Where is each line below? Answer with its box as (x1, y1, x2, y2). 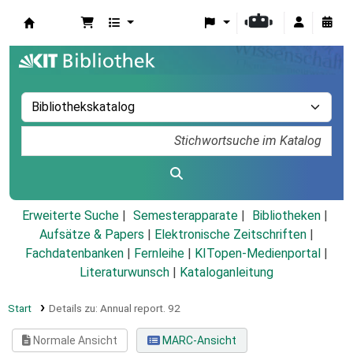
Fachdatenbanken (25, 246, 124, 262)
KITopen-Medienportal (195, 246, 321, 262)
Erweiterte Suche (21, 208, 119, 224)
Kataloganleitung (180, 265, 273, 281)
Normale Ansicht (31, 334, 118, 347)
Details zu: (48, 302, 100, 315)
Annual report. (99, 302, 165, 315)
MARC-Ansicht (159, 334, 236, 347)
